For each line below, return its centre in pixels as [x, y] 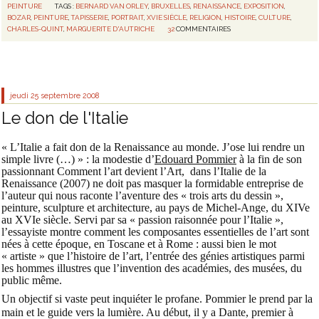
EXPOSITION [264, 6]
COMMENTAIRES [204, 29]
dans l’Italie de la [227, 171]
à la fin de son [269, 159]
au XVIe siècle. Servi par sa [66, 219]
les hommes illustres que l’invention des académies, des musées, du [152, 268]
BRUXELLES [171, 6]
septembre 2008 [70, 95]
